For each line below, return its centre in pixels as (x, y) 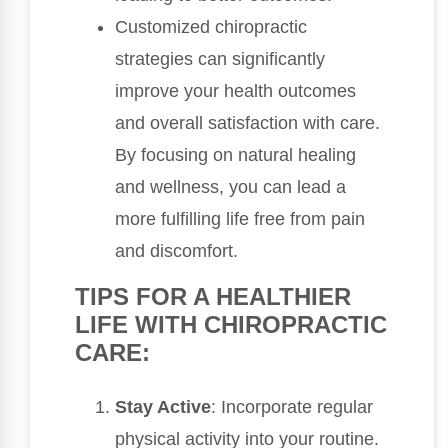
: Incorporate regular (292, 407)
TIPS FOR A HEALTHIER (213, 297)
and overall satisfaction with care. (247, 123)
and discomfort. (176, 251)
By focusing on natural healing (235, 155)
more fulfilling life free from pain (240, 219)
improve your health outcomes (235, 91)
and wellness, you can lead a (230, 187)
